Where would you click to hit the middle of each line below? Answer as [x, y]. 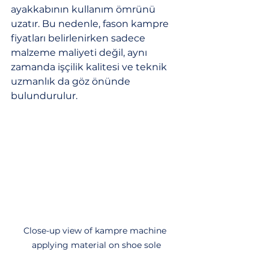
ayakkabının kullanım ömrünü [84, 9]
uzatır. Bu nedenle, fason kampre [91, 24]
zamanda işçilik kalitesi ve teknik [90, 67]
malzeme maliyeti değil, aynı [80, 53]
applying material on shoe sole [96, 245]
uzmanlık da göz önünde [72, 81]
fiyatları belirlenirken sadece [79, 38]
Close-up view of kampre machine [96, 230]
